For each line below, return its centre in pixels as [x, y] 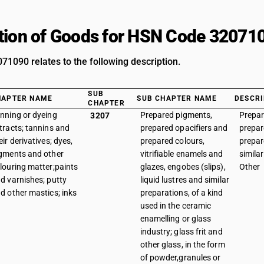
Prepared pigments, [176, 115]
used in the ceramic [176, 206]
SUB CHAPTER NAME [177, 98]
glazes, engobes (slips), [183, 167]
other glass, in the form [182, 245]
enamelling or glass [176, 219]
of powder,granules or [180, 258]
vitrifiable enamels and [181, 154]
